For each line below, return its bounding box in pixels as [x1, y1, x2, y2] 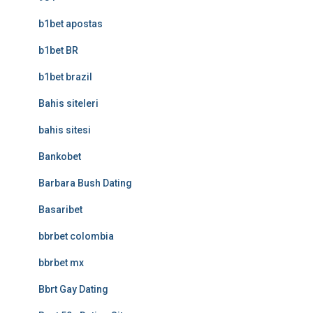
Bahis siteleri [38, 98, 99, 109]
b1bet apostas [38, 18, 103, 29]
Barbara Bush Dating [38, 177, 132, 189]
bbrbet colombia [38, 231, 114, 242]
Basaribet [38, 204, 82, 215]
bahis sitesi [38, 124, 91, 136]
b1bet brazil [38, 71, 92, 82]
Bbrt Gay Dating [38, 284, 108, 295]
